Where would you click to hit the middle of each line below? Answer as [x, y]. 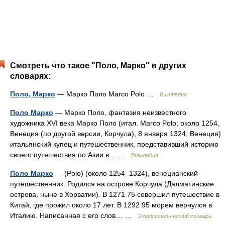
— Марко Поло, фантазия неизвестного [120, 113]
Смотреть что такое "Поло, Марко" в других [98, 66]
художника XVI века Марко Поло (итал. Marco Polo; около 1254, [115, 123]
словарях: [30, 76]
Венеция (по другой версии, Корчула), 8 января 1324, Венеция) [116, 134]
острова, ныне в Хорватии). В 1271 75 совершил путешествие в [115, 194]
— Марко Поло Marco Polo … [107, 94]
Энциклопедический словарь [175, 216]
